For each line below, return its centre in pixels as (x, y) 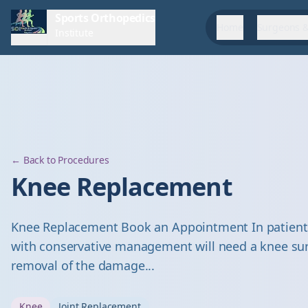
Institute (74, 33)
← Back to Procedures (60, 160)
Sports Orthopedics (105, 18)
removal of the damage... (83, 265)
